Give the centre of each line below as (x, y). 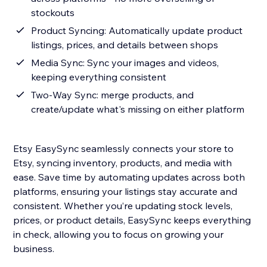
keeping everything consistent (99, 77)
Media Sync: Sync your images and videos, (125, 63)
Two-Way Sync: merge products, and (113, 95)
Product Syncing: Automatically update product (137, 31)
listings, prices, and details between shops (125, 45)
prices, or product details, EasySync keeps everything (132, 220)
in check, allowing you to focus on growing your (119, 235)
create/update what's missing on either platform (138, 109)
